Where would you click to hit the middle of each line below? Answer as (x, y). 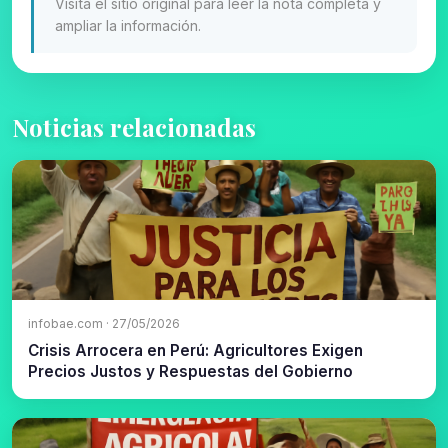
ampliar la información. (127, 26)
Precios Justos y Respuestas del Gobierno (190, 371)
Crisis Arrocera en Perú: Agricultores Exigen (195, 350)
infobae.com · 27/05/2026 (104, 324)
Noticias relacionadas (134, 126)
